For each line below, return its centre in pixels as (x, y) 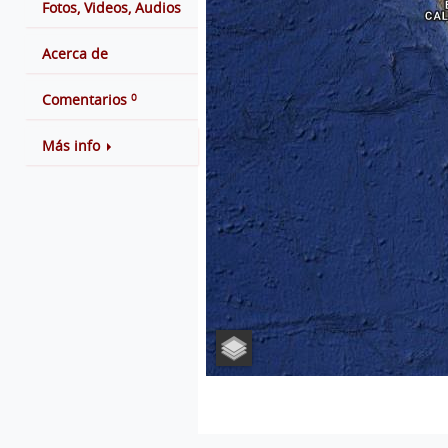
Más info (71, 146)
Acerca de (75, 54)
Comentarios (84, 100)
